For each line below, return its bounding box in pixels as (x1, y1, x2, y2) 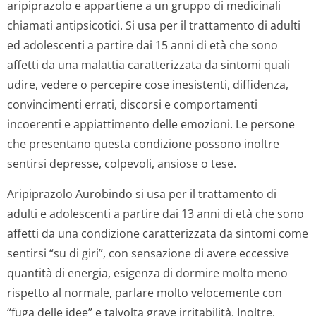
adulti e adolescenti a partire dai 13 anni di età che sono (7, 206, 304, 221)
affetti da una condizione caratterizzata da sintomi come (7, 226, 308, 241)
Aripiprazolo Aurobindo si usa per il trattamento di (7, 186, 276, 202)
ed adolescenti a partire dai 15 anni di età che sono (7, 37, 278, 53)
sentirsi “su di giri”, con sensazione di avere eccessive (7, 245, 289, 261)
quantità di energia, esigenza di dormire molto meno (7, 265, 288, 281)
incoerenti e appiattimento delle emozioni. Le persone (7, 116, 295, 132)
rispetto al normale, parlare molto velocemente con (7, 285, 282, 300)
